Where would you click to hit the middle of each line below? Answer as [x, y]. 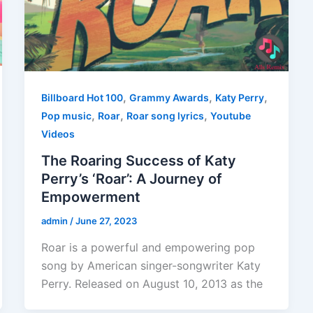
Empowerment [90, 197]
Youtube [230, 116]
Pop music [66, 116]
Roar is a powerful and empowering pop [148, 247]
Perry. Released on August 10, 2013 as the [152, 283]
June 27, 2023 [106, 220]
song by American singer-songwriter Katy [151, 265]
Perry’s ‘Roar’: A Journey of [131, 179]
